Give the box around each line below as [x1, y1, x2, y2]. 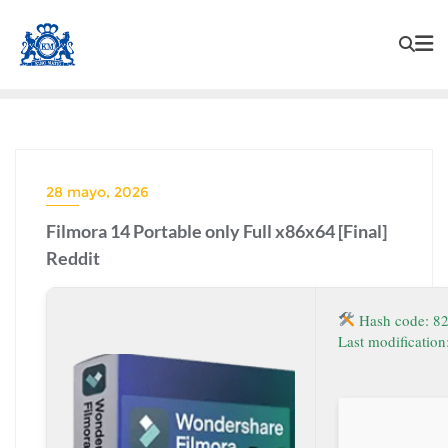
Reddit [46, 246, 100, 269]
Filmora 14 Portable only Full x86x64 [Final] [46, 219, 387, 242]
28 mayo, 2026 [46, 182, 149, 201]
